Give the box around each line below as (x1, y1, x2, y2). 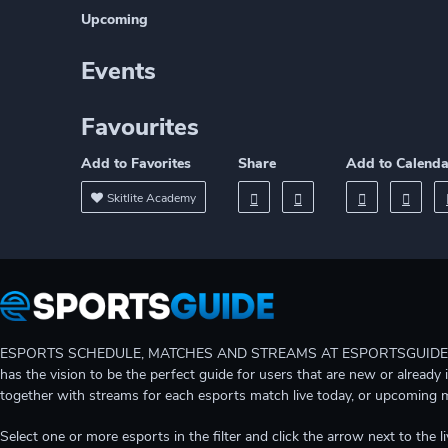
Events (81, 55, 156, 87)
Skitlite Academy (107, 190, 196, 206)
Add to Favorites (81, 154, 191, 173)
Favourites (81, 111, 199, 143)
